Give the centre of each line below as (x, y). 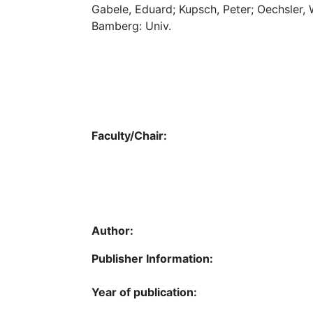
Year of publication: (144, 292)
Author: (112, 230)
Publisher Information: (152, 258)
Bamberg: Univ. (131, 26)
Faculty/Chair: (129, 135)
